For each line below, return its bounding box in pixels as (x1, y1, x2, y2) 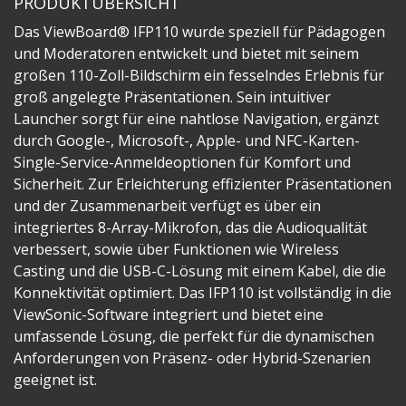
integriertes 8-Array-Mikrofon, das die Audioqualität (14, 217, 367, 237)
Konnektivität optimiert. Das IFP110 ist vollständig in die (14, 283, 391, 303)
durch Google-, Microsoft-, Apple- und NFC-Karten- (14, 130, 360, 150)
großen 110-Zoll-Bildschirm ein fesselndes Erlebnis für (14, 65, 384, 85)
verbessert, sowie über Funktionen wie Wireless (14, 239, 339, 259)
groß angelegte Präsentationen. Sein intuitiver (14, 87, 331, 107)
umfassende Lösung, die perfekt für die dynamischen (14, 326, 374, 346)
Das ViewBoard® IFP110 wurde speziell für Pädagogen (14, 22, 385, 42)
